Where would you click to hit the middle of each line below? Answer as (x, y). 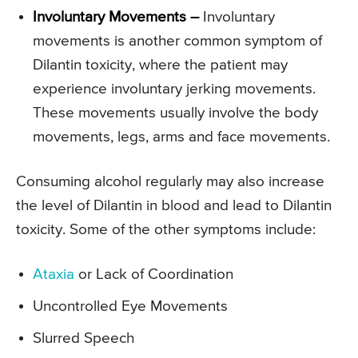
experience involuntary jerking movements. (174, 89)
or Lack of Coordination (154, 274)
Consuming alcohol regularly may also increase (170, 181)
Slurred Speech (84, 338)
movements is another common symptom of (177, 41)
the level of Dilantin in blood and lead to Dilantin (174, 205)
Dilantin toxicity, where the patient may (160, 65)
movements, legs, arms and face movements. (181, 137)
